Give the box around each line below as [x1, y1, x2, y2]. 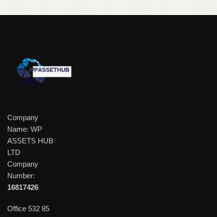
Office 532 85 [7, 204, 49, 213]
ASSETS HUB [7, 137, 53, 145]
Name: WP [7, 125, 42, 134]
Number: [7, 171, 35, 180]
